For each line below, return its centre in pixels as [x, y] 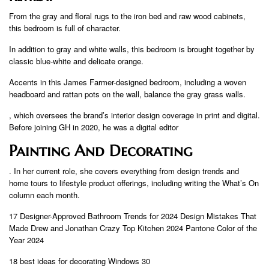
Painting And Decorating [101, 151]
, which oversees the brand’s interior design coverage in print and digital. [134, 115]
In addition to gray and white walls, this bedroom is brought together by [132, 49]
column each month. [44, 195]
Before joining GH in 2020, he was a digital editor [94, 127]
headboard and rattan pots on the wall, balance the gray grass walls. [127, 94]
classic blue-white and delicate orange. [76, 61]
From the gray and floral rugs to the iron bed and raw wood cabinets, [127, 16]
